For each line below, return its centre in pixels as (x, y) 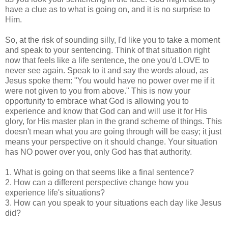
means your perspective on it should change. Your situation (111, 141)
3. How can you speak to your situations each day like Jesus (113, 203)
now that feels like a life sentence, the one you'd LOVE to (107, 60)
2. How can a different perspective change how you (97, 182)
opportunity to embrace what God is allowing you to (97, 101)
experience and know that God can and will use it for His (106, 111)
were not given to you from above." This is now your (98, 91)
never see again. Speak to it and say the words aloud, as (107, 70)
